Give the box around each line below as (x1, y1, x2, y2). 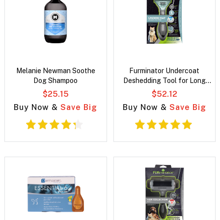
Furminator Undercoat (129, 67, 200, 75)
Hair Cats (149, 86, 180, 95)
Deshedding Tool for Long (123, 77, 206, 85)
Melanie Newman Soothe (16, 67, 95, 75)
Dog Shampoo (33, 77, 78, 85)
